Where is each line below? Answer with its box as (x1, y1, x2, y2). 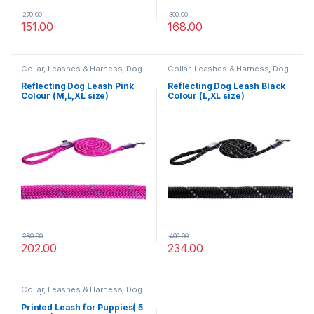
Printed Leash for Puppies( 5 (20, 301, 144, 313)
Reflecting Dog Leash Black (167, 81, 286, 92)
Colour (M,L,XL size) (20, 90, 109, 102)
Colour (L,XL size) (167, 90, 245, 102)
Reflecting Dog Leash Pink (20, 81, 134, 92)
